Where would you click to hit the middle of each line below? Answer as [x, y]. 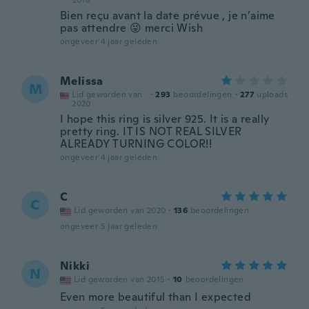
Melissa [82, 81]
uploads [272, 94]
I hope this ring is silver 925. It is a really [165, 119]
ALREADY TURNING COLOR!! [136, 144]
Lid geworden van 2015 [120, 279]
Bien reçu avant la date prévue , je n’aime [168, 16]
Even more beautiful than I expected [156, 297]
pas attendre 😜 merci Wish [132, 28]
